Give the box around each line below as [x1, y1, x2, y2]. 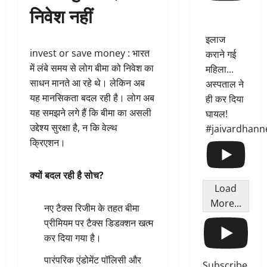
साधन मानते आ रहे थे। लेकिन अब [30, 76, 145, 89]
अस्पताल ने [205, 77, 244, 91]
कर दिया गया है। [44, 231, 101, 244]
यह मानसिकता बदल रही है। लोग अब [30, 91, 154, 104]
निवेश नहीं [30, 1, 92, 29]
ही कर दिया [205, 92, 244, 106]
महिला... [205, 63, 234, 76]
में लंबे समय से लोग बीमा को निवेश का [30, 61, 154, 74]
